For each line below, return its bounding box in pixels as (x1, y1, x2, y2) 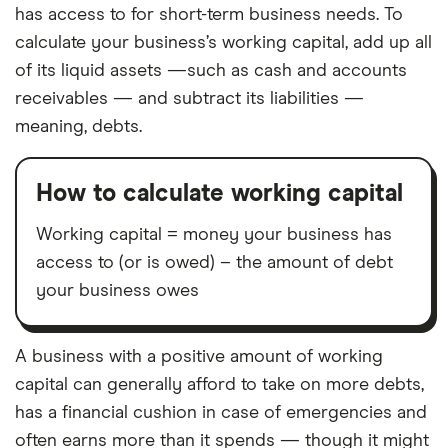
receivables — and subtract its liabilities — (15, 90, 364, 108)
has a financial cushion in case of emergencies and (15, 404, 427, 422)
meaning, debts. (15, 118, 142, 136)
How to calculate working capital (36, 182, 403, 206)
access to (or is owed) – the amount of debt (36, 254, 393, 272)
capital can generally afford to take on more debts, (15, 376, 424, 394)
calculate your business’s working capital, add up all (15, 34, 432, 52)
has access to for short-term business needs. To (15, 6, 403, 24)
